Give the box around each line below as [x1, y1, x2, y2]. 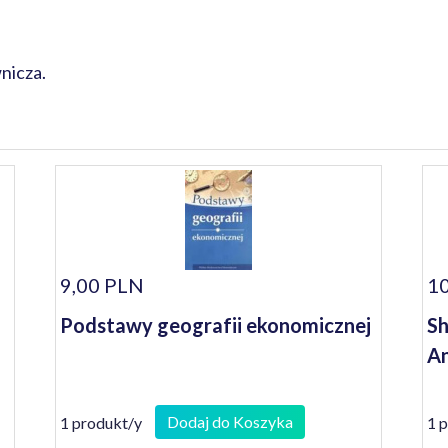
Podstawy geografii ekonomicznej [60, 313, 372, 337]
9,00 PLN [60, 273, 145, 297]
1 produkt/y [60, 412, 143, 432]
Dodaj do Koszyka [167, 412, 294, 431]
